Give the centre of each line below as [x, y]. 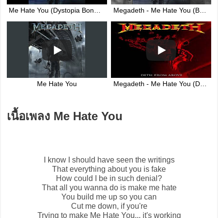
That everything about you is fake [109, 169]
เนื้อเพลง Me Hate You [64, 116]
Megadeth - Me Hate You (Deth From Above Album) [203, 84]
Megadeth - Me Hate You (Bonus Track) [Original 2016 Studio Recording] [203, 11]
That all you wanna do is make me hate [109, 188]
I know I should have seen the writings [109, 160]
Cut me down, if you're [109, 206]
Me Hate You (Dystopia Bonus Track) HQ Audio [98, 11]
